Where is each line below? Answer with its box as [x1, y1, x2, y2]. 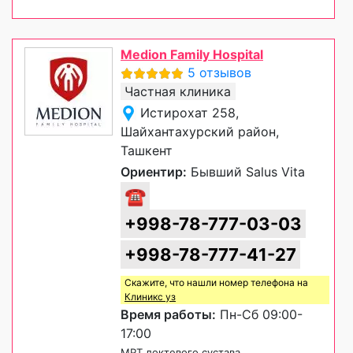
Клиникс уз [124, 290, 176, 303]
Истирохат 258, [140, 104, 239, 121]
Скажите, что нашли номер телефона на [124, 276, 308, 288]
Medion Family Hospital [121, 46, 263, 62]
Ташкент [121, 142, 173, 158]
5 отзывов [188, 64, 251, 80]
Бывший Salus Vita [187, 163, 305, 180]
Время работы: [121, 306, 216, 322]
